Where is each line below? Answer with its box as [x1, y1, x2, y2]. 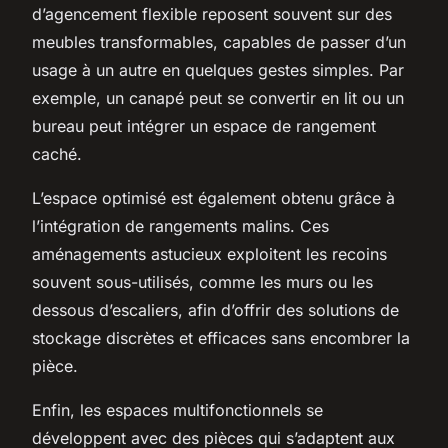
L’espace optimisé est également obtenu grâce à [32, 187, 395, 208]
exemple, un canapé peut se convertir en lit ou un [32, 87, 404, 108]
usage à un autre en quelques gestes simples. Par [32, 59, 404, 80]
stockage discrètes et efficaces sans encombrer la [32, 327, 410, 348]
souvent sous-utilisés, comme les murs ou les [32, 271, 373, 292]
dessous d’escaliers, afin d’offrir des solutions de [32, 299, 399, 320]
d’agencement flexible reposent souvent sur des [32, 3, 392, 24]
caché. [32, 143, 82, 164]
